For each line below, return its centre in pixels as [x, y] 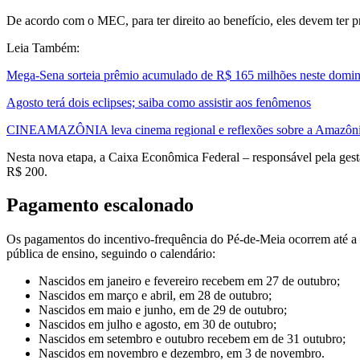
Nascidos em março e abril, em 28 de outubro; [155, 296]
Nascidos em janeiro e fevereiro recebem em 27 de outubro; [189, 281]
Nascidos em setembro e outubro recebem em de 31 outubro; [192, 339]
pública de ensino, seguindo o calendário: [111, 254]
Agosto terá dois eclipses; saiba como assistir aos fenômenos [159, 102]
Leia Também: [43, 47]
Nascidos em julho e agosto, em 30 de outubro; [157, 325]
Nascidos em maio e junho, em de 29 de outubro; [163, 310]
